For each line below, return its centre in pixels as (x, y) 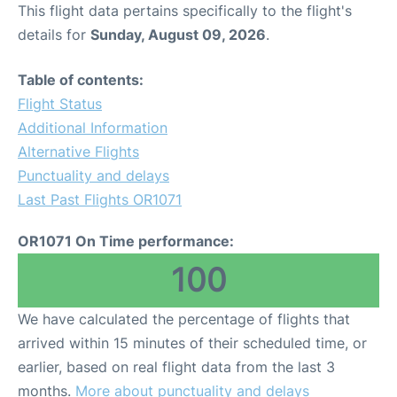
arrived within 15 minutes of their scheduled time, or (192, 343)
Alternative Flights (78, 151)
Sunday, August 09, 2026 (178, 34)
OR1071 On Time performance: (126, 241)
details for (54, 34)
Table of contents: (81, 79)
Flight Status (60, 103)
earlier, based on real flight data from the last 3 (176, 366)
